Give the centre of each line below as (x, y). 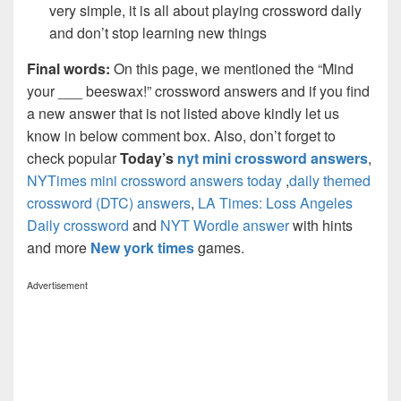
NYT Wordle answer (225, 225)
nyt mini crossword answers (273, 158)
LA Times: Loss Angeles (275, 202)
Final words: (70, 68)
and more (59, 247)
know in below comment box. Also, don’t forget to (181, 135)
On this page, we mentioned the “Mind (234, 68)
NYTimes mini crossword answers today (154, 180)
